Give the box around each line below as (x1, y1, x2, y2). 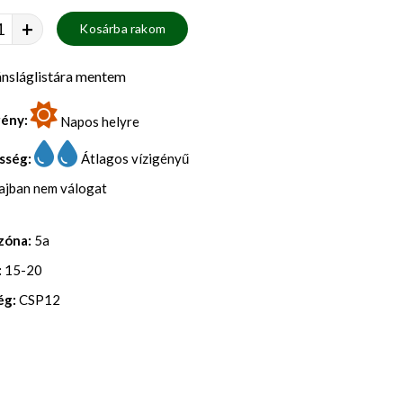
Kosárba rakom (79, 21, 166, 36)
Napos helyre (60, 112, 140, 130)
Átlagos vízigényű (81, 149, 190, 166)
